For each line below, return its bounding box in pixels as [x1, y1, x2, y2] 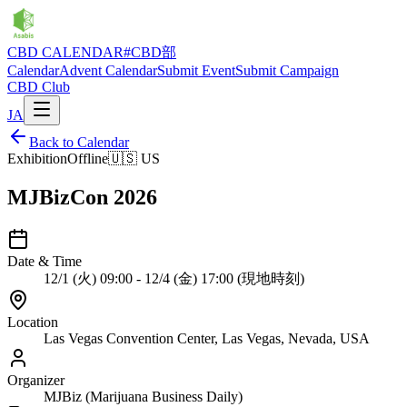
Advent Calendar [59, 63, 157, 78]
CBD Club [7, 79, 70, 94]
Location [7, 313, 58, 330]
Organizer [7, 372, 65, 388]
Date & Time [7, 253, 82, 269]
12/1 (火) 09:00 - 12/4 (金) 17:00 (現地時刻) [44, 270, 304, 286]
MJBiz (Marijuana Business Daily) [44, 388, 243, 404]
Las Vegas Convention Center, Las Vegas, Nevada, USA [44, 330, 370, 346]
